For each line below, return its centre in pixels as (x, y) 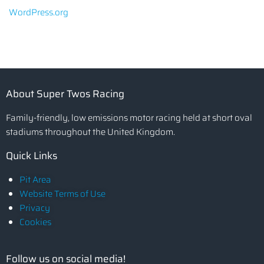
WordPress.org (39, 13)
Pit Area (35, 179)
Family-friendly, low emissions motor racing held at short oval (129, 118)
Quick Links (32, 155)
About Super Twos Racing (65, 93)
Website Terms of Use (62, 194)
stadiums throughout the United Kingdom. (90, 132)
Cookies (35, 222)
